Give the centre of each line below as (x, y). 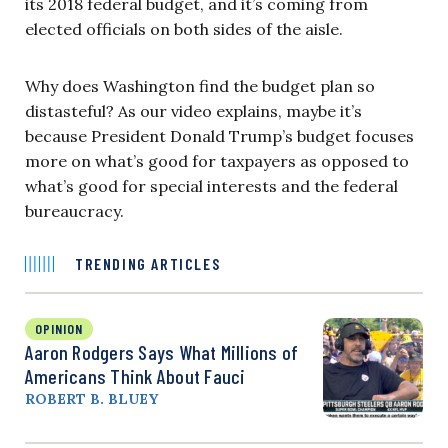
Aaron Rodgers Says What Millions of (162, 352)
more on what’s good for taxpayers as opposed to (217, 161)
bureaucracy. (74, 211)
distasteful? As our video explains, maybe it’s (193, 111)
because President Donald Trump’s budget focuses (219, 136)
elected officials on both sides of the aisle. (184, 29)
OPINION (59, 328)
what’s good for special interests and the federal (211, 186)
